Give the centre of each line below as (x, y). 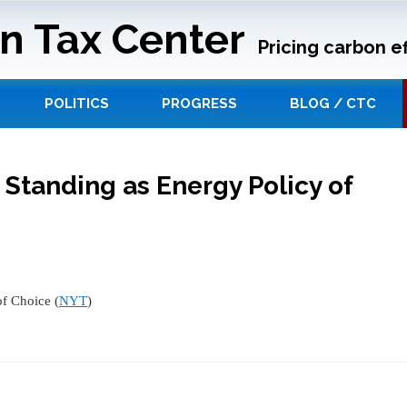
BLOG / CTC (333, 104)
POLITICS (77, 104)
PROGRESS (199, 104)
